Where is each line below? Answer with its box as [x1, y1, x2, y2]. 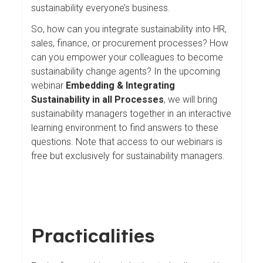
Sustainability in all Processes [31, 93, 164, 105]
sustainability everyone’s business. [31, 2, 170, 14]
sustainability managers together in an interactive [31, 107, 231, 119]
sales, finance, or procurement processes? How [31, 37, 228, 49]
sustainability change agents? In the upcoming [31, 65, 220, 77]
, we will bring [164, 93, 217, 105]
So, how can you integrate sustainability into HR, [31, 23, 227, 35]
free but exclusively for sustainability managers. [31, 150, 225, 161]
